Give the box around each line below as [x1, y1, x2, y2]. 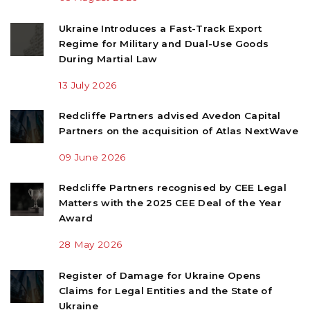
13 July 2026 [58, 79, 117, 91]
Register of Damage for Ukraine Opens [58, 269, 262, 281]
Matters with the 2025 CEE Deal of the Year [58, 197, 282, 209]
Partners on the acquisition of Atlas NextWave [58, 125, 298, 136]
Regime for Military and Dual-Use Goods [58, 37, 269, 49]
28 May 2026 [58, 239, 122, 250]
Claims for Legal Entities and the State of [58, 284, 272, 296]
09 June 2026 [58, 151, 126, 163]
